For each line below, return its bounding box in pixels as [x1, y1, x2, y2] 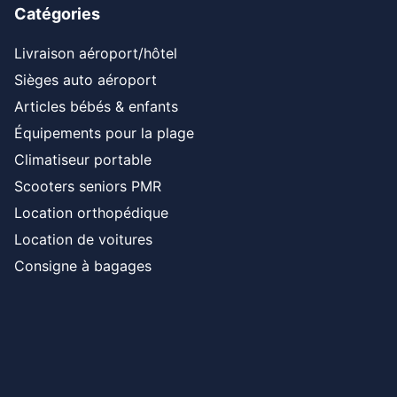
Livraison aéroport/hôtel [14, 44, 177, 63]
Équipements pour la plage [14, 124, 194, 143]
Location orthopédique [14, 204, 168, 222]
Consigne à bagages [14, 257, 152, 276]
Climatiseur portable [14, 151, 152, 169]
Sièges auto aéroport [14, 71, 157, 90]
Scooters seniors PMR [14, 177, 161, 196]
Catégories [14, 4, 100, 24]
